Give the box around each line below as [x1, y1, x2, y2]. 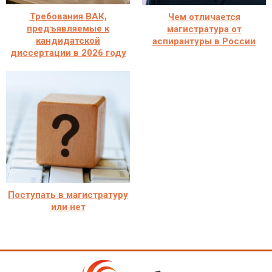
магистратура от [166, 23, 242, 35]
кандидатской [36, 35, 100, 46]
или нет [50, 201, 86, 212]
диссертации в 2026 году [10, 47, 126, 58]
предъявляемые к [27, 22, 109, 34]
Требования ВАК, [29, 10, 107, 22]
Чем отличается [168, 11, 240, 22]
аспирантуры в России [152, 35, 256, 47]
